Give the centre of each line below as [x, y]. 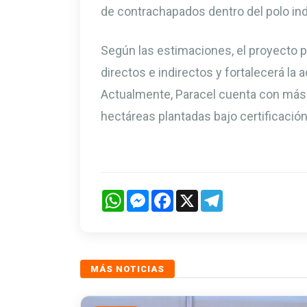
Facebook [196, 195]
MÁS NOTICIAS [127, 269]
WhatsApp [147, 195]
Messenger [174, 195]
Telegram [244, 195]
